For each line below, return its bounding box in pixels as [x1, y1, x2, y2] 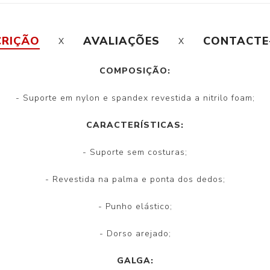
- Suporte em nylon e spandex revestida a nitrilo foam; [15, 92, 255, 104]
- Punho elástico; [98, 200, 172, 212]
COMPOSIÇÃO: [99, 64, 171, 77]
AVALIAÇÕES [83, 33, 160, 48]
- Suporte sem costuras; [83, 146, 187, 158]
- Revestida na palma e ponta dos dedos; [45, 173, 225, 185]
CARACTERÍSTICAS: [86, 119, 184, 131]
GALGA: [116, 254, 154, 266]
